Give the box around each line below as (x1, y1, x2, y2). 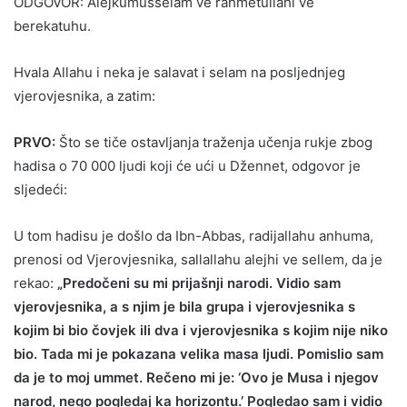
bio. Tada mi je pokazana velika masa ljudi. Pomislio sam (14, 344, 383, 362)
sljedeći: (14, 180, 67, 198)
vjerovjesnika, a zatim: (14, 86, 155, 104)
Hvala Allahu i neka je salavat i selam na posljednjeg (14, 63, 345, 81)
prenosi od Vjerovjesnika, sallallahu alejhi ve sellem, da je (14, 250, 382, 268)
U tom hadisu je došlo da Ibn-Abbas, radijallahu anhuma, (14, 226, 373, 244)
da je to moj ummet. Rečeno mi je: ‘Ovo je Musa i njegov (14, 368, 379, 386)
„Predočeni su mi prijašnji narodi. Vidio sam (54, 273, 341, 292)
